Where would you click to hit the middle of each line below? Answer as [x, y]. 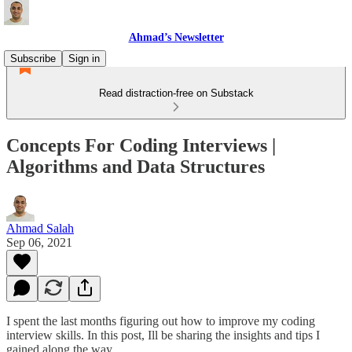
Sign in [84, 59]
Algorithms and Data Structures [136, 166]
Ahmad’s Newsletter [176, 37]
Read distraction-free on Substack [176, 93]
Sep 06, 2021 [39, 242]
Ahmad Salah [40, 228]
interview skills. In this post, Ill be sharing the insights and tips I [163, 335]
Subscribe [33, 59]
